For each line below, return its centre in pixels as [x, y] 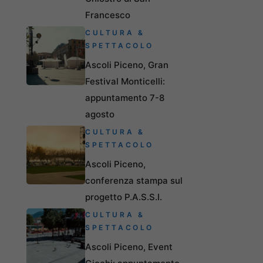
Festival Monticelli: [125, 81]
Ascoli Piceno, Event [129, 247]
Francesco [108, 15]
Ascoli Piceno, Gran [127, 65]
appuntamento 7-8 [125, 97]
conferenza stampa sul [134, 180]
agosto [100, 114]
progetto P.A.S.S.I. [124, 197]
